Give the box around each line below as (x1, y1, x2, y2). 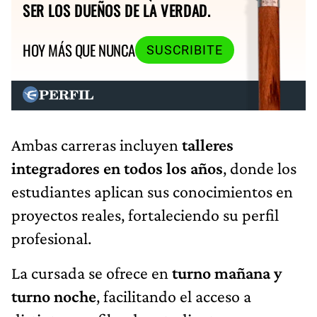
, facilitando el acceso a (96, 286, 251, 306)
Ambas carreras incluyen (11, 134, 182, 154)
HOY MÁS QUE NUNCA (23, 39, 135, 62)
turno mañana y (172, 263, 282, 282)
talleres (182, 134, 234, 154)
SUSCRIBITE (146, 42, 223, 57)
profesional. (11, 228, 91, 248)
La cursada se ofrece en (11, 263, 172, 282)
